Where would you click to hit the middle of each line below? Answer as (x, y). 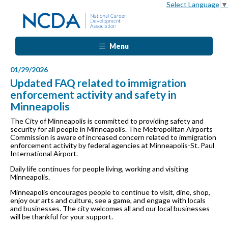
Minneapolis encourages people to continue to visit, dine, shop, (110, 192)
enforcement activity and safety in (93, 95)
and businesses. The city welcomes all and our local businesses (110, 209)
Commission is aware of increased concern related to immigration (113, 137)
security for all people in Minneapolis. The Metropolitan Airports (111, 129)
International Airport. (44, 154)
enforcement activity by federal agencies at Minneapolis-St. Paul (112, 146)
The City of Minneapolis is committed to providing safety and (107, 121)
